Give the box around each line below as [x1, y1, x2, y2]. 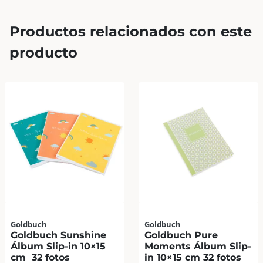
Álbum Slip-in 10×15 [11, 241, 106, 252]
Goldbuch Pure [144, 230, 218, 241]
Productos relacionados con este [9, 22, 252, 40]
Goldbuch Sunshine [11, 230, 106, 241]
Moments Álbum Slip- [144, 241, 251, 252]
